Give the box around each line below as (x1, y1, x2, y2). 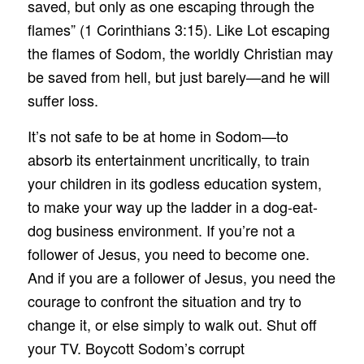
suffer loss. (27, 89, 98, 110)
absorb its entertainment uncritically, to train (27, 149, 310, 171)
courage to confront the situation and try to (27, 290, 301, 312)
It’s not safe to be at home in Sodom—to (27, 125, 288, 147)
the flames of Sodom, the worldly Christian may (27, 41, 333, 63)
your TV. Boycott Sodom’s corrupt (27, 337, 245, 359)
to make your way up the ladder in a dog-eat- (27, 196, 318, 218)
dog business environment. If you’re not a (27, 219, 295, 241)
